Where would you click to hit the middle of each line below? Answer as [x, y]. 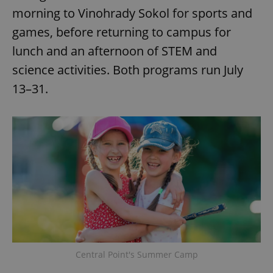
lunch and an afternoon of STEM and [115, 51]
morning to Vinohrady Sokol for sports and [132, 13]
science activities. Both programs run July [128, 70]
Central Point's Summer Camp [136, 254]
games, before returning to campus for [122, 32]
